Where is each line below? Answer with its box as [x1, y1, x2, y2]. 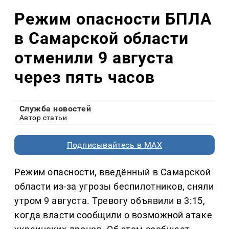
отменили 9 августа [14, 48, 174, 68]
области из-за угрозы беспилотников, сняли [14, 180, 214, 192]
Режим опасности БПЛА [14, 9, 213, 29]
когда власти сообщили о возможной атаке [14, 209, 213, 220]
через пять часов [14, 67, 155, 87]
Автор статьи [19, 113, 67, 122]
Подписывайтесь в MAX [66, 140, 163, 150]
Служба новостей [19, 103, 91, 113]
